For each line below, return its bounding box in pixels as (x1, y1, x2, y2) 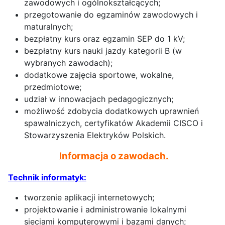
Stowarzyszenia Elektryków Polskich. (24, 130, 166, 141)
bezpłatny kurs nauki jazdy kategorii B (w (24, 46, 182, 56)
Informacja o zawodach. (59, 150, 169, 162)
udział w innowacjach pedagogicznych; (24, 94, 173, 104)
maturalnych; (24, 22, 73, 32)
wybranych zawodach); (24, 58, 113, 68)
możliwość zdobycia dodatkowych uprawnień (24, 106, 199, 117)
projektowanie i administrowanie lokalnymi (24, 204, 186, 215)
